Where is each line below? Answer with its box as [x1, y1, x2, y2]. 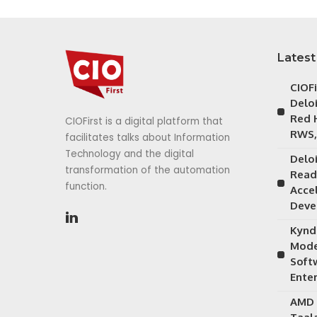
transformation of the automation [65, 163, 230, 178]
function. [65, 180, 107, 194]
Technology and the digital [65, 147, 194, 161]
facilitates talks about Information [65, 131, 230, 145]
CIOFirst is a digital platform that [65, 115, 223, 129]
